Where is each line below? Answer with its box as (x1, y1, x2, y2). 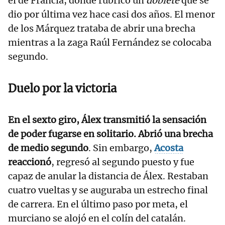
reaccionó (8, 156, 51, 168)
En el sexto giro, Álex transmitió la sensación (8, 114, 206, 126)
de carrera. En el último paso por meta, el (8, 198, 188, 210)
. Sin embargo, (88, 142, 154, 154)
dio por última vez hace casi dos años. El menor (8, 9, 215, 21)
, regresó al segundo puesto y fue (51, 156, 194, 168)
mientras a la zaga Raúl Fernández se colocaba (8, 37, 211, 49)
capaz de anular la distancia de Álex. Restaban (8, 170, 208, 182)
